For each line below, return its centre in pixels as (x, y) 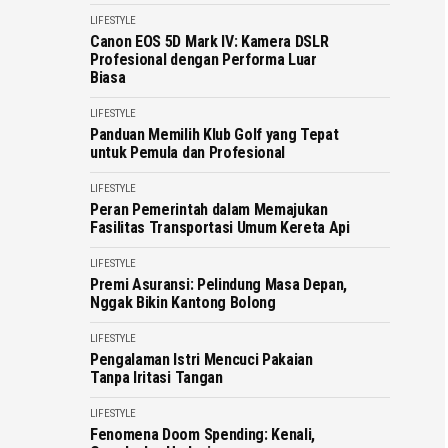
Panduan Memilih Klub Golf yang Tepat (214, 134)
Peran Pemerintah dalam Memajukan (209, 209)
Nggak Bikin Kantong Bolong (183, 302)
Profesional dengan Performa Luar (203, 59)
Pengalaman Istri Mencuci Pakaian (201, 359)
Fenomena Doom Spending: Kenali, (203, 434)
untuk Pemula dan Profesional (188, 152)
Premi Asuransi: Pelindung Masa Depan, (219, 284)
